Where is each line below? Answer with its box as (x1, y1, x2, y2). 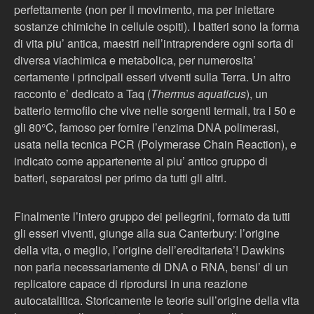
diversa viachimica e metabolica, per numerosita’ (14, 52, 256, 68)
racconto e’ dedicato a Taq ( (14, 86, 151, 102)
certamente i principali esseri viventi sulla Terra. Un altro (14, 69, 291, 85)
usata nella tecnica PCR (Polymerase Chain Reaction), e (14, 136, 296, 152)
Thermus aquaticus (151, 86, 246, 102)
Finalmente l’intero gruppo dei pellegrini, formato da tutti (14, 208, 290, 224)
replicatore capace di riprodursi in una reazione (14, 275, 247, 292)
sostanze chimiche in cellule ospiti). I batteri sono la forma (14, 18, 299, 34)
